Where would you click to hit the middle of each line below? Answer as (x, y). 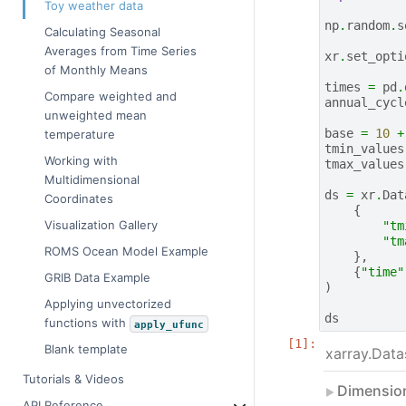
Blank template (86, 349)
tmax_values (364, 164)
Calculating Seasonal (102, 32)
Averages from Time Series (121, 51)
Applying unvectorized (108, 304)
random (367, 26)
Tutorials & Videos (73, 379)
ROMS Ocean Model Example (126, 251)
